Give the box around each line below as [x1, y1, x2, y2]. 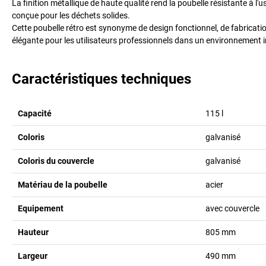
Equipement [18, 203, 64, 213]
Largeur [18, 251, 47, 261]
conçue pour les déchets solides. [12, 10, 130, 20]
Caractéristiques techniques [12, 70, 191, 87]
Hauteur [18, 227, 49, 237]
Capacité [18, 108, 52, 118]
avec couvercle [205, 203, 259, 213]
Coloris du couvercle [18, 156, 94, 166]
